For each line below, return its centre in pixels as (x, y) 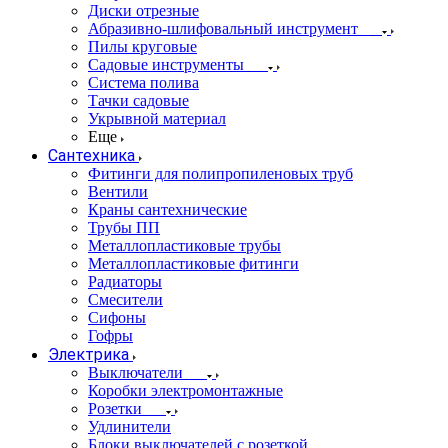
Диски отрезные (143, 10)
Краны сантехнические (167, 209)
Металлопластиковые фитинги (193, 263)
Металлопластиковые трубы (184, 245)
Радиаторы (125, 281)
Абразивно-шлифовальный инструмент (223, 28)
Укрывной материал (157, 118)
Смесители (125, 299)
